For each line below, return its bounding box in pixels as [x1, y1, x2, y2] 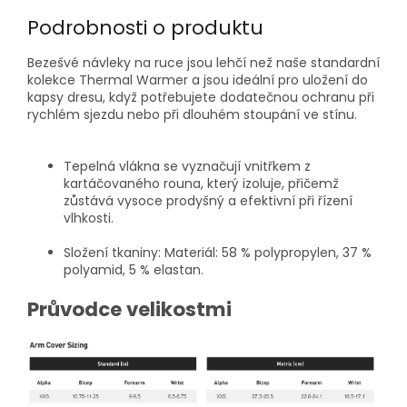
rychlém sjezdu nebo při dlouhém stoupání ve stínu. [27, 104, 357, 124]
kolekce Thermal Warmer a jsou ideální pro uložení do [27, 70, 368, 89]
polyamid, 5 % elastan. [64, 260, 203, 279]
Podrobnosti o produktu [27, 14, 269, 41]
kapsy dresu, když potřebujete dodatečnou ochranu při [27, 87, 374, 106]
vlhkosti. [64, 208, 114, 227]
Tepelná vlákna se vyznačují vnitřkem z [64, 156, 311, 175]
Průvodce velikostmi [27, 295, 232, 323]
